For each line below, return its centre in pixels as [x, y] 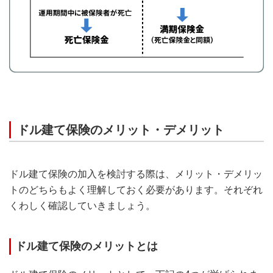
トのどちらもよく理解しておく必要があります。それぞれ [136, 190]
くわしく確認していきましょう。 [82, 205]
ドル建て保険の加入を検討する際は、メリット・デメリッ [136, 174]
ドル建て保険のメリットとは [87, 246]
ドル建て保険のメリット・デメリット [121, 129]
